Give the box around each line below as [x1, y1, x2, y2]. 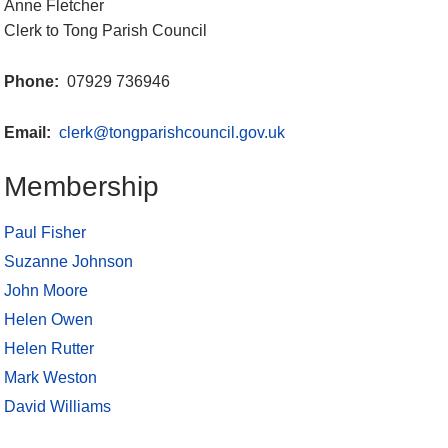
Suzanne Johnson [4, 252, 133, 270]
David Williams [4, 397, 111, 415]
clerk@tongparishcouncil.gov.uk [59, 123, 285, 141]
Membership [4, 171, 159, 203]
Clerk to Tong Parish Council [4, 22, 207, 40]
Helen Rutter [4, 339, 94, 357]
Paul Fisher [4, 223, 86, 241]
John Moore [4, 281, 88, 299]
